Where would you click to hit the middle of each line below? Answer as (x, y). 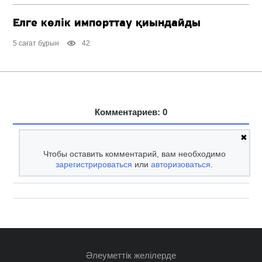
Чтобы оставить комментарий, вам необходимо (134, 154)
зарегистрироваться (94, 165)
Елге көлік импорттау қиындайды (107, 24)
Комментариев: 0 (131, 112)
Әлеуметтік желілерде (131, 256)
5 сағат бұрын (36, 44)
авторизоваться (181, 165)
